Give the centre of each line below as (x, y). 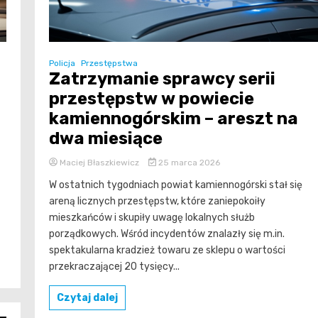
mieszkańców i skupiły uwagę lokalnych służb (152, 217)
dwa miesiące (106, 138)
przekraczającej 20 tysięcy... (114, 266)
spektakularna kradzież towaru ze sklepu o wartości (167, 250)
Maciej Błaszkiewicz (99, 162)
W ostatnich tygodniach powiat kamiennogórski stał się (176, 185)
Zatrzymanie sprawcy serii (162, 78)
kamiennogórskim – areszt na (174, 118)
